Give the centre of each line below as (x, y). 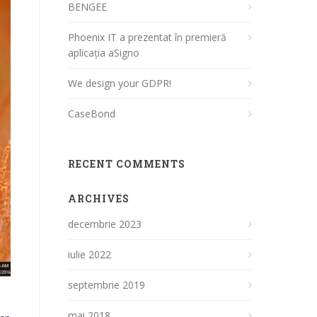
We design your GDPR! (120, 83)
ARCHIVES (99, 198)
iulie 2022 (90, 254)
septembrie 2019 (106, 285)
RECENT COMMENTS (127, 164)
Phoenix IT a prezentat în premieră (147, 37)
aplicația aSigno (104, 53)
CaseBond (92, 114)
